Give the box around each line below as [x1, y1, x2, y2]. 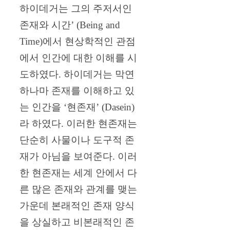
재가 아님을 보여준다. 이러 [20, 150, 137, 162]
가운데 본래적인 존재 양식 [20, 200, 135, 211]
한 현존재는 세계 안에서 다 [20, 167, 137, 178]
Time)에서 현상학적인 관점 [20, 35, 136, 47]
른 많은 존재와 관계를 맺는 [20, 183, 137, 195]
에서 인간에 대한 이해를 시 [20, 52, 137, 63]
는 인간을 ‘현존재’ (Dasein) [20, 101, 135, 112]
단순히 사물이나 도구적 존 [20, 134, 135, 145]
